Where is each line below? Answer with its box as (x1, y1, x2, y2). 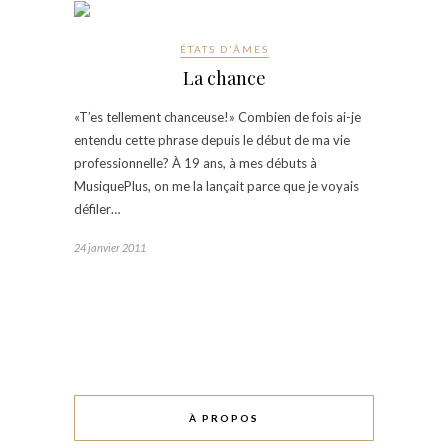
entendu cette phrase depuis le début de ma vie (74, 131, 350, 148)
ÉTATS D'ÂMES (179, 42, 269, 55)
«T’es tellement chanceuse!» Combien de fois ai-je (74, 108, 361, 125)
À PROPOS (189, 411, 259, 424)
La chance (182, 65, 266, 90)
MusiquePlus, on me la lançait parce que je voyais (74, 177, 359, 194)
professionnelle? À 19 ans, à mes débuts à (74, 154, 317, 171)
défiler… (74, 200, 120, 217)
